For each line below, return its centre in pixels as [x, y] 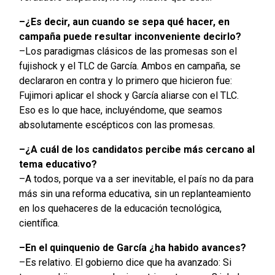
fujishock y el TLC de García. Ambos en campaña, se [130, 66]
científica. [39, 223]
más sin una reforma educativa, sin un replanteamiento [135, 194]
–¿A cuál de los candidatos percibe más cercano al [137, 150]
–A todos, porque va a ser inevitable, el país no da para [136, 179]
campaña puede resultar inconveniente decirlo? [130, 37]
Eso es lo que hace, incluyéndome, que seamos [120, 110]
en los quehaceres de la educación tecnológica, [120, 209]
